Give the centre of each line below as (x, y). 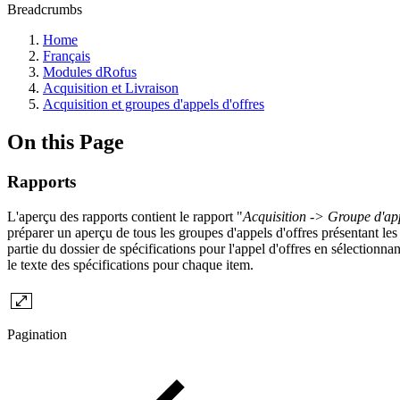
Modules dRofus (90, 72)
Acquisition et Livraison (111, 88)
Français (67, 56)
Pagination (37, 334)
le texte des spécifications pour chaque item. (130, 264)
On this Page (66, 142)
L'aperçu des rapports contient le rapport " (125, 216)
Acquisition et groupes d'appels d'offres (154, 104)
